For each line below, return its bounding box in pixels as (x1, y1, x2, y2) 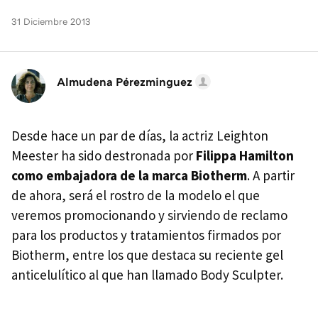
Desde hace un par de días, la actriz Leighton (11, 127, 268, 145)
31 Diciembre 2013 (11, 16, 91, 28)
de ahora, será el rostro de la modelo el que (11, 187, 260, 204)
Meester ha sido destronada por (11, 147, 196, 165)
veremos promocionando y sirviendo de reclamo (11, 207, 287, 224)
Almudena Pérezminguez (57, 75, 192, 89)
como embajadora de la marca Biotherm (11, 167, 247, 185)
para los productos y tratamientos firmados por (11, 226, 281, 244)
